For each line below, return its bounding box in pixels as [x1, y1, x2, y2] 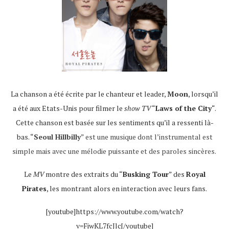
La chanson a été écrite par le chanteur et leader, [11, 89, 167, 99]
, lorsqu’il [188, 89, 218, 99]
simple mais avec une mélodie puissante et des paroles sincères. [12, 146, 217, 156]
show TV [123, 103, 151, 113]
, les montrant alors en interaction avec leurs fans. [47, 184, 207, 193]
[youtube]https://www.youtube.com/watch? [45, 207, 184, 216]
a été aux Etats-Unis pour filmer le [13, 103, 123, 113]
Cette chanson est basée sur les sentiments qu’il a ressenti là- [15, 118, 214, 127]
